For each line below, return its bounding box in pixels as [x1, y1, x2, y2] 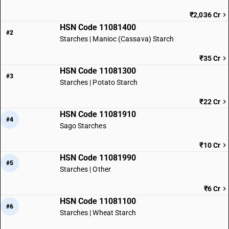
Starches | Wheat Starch [59, 209, 136, 217]
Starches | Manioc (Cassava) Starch [59, 35, 174, 43]
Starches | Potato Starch [59, 78, 138, 86]
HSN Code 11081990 [59, 153, 136, 163]
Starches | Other [59, 165, 111, 173]
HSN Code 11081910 [59, 109, 136, 119]
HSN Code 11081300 [59, 66, 136, 76]
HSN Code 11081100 [59, 196, 136, 206]
